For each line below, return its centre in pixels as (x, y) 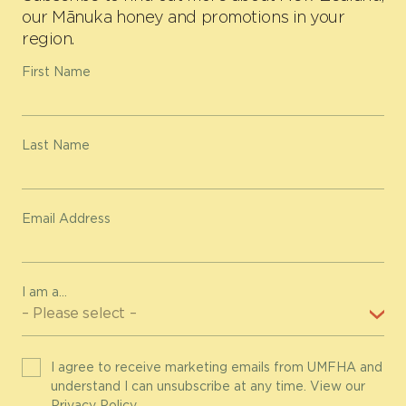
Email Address (66, 218)
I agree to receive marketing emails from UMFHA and (216, 367)
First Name (56, 71)
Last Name (56, 145)
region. (48, 38)
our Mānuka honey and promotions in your (184, 16)
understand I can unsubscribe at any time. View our (208, 386)
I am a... (44, 291)
